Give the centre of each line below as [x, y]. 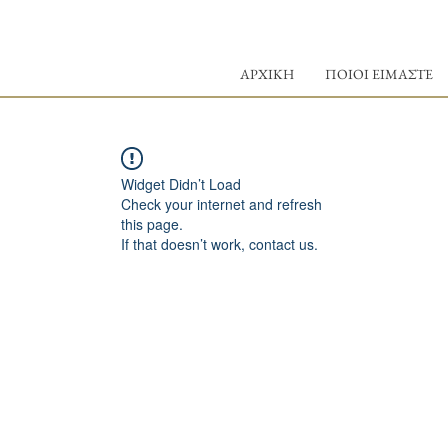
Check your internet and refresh [221, 204]
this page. [152, 224]
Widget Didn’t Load [181, 184]
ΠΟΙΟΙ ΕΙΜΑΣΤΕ [379, 74]
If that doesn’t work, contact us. [219, 244]
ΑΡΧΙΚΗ [267, 74]
